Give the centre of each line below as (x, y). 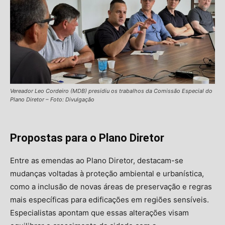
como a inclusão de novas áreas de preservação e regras (111, 187)
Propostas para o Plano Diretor (87, 138)
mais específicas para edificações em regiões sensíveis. (109, 200)
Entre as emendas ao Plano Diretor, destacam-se (97, 161)
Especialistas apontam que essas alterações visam (99, 213)
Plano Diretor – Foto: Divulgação (52, 100)
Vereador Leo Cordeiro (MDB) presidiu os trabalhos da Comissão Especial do (111, 91)
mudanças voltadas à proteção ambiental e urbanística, (107, 174)
